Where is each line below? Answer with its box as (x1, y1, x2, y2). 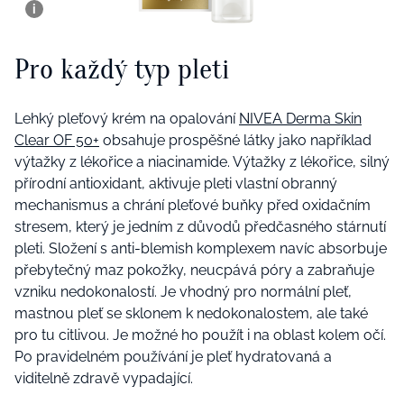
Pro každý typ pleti (14, 51, 229, 86)
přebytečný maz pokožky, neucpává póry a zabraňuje (14, 262, 374, 280)
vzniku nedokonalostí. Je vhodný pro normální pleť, (14, 283, 352, 301)
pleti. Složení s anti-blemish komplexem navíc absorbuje (14, 240, 387, 258)
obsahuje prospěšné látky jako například (99, 132, 372, 150)
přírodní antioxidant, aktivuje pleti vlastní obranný (14, 175, 337, 193)
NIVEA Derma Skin (239, 110, 362, 128)
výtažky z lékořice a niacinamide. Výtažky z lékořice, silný (14, 153, 390, 171)
